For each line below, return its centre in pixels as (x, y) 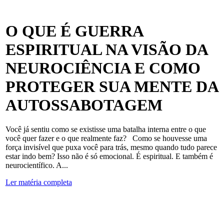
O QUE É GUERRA (74, 31)
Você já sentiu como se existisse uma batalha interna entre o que (105, 129)
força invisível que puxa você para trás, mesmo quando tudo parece (111, 147)
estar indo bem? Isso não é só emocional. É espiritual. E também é (109, 156)
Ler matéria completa (38, 182)
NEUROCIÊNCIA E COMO (103, 68)
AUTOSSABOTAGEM (84, 105)
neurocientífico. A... (36, 165)
